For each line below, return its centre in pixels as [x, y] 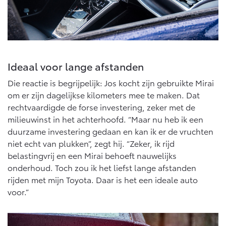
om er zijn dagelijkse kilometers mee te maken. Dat [104, 95]
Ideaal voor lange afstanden [76, 66]
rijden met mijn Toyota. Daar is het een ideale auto [103, 180]
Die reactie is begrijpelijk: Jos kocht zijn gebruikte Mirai [111, 83]
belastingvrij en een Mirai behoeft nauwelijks [92, 155]
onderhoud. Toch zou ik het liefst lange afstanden [102, 167]
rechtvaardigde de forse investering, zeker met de [101, 107]
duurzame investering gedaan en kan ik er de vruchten [110, 131]
